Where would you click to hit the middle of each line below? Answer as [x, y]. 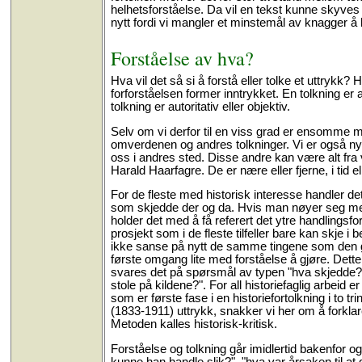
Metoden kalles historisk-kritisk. [194, 324]
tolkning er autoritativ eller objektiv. [200, 106]
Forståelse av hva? [182, 58]
